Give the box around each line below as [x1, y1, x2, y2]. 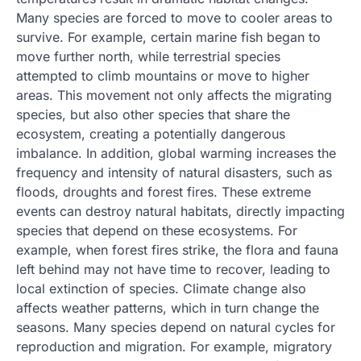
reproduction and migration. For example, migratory [16, 338, 332, 355]
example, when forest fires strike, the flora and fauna [16, 242, 338, 258]
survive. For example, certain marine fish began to [16, 29, 321, 45]
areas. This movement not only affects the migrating [16, 87, 332, 103]
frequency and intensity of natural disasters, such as [16, 164, 332, 180]
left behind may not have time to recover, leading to [16, 261, 330, 277]
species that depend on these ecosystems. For [16, 222, 297, 239]
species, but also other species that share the [16, 106, 290, 122]
